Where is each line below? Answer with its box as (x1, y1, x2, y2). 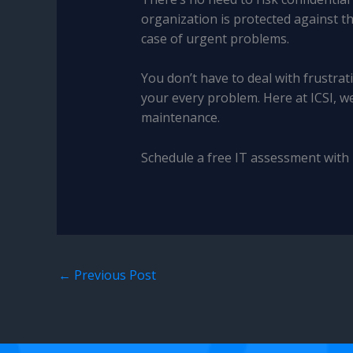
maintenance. (140, 109, 220, 127)
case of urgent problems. (140, 29, 289, 47)
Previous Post (71, 266, 156, 284)
